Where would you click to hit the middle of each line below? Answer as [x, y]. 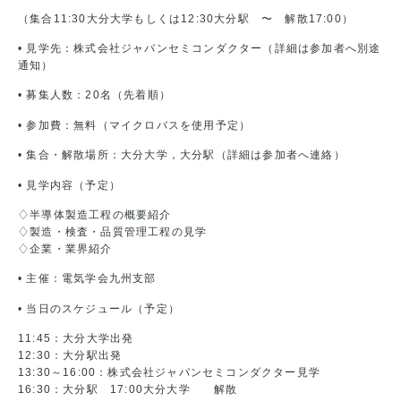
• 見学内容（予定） [69, 185]
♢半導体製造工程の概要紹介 [95, 214]
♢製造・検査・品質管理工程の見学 [113, 231]
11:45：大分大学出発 [76, 339]
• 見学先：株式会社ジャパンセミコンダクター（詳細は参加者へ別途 [200, 48]
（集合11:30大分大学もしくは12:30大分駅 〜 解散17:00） [186, 18]
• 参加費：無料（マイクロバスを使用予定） [135, 125]
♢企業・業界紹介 [65, 248]
